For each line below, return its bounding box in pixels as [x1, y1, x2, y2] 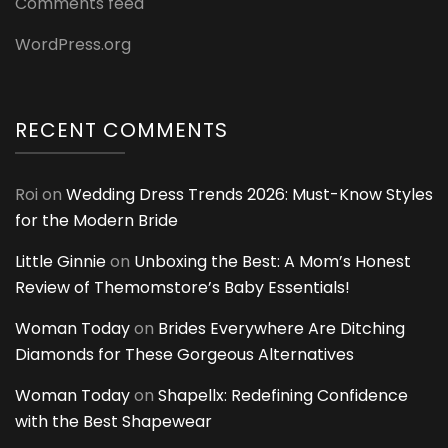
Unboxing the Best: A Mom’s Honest [134, 249, 411, 273]
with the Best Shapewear [15, 409, 212, 433]
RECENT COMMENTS [15, 115, 228, 144]
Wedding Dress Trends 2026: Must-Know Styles [66, 182, 433, 206]
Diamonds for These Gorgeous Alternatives [15, 342, 354, 366]
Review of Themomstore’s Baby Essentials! [15, 275, 350, 299]
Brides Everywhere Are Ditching [158, 316, 405, 340]
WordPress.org [15, 32, 131, 56]
